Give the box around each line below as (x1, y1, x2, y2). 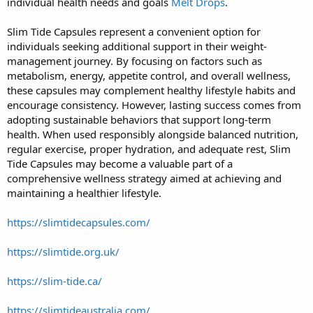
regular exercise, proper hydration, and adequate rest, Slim (7, 141, 291, 156)
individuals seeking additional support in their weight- (7, 38, 267, 53)
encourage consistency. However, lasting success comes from (7, 97, 301, 112)
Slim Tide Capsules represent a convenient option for (7, 24, 261, 38)
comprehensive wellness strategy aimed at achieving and (7, 170, 282, 185)
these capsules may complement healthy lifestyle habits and (7, 82, 296, 97)
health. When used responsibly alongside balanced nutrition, (7, 126, 298, 141)
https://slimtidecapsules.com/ (7, 214, 150, 229)
